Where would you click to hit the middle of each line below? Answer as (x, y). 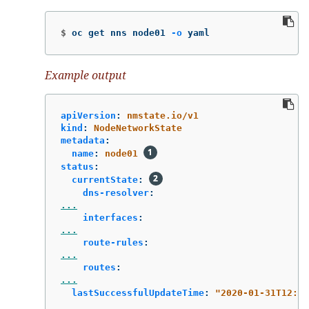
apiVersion (88, 116)
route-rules (113, 243)
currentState (105, 180)
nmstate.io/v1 (163, 116)
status (77, 167)
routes (99, 268)
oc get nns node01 (121, 32)
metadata (83, 141)
